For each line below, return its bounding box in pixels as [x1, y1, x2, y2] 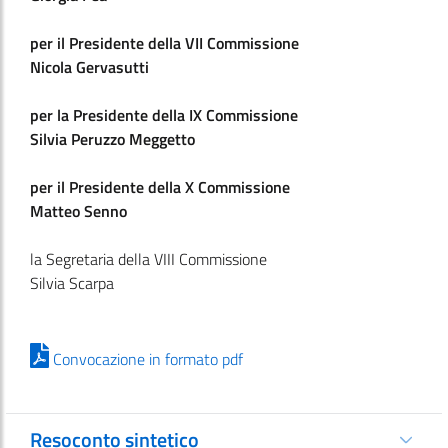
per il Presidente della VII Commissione [30, 31, 299, 55]
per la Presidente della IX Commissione [30, 103, 298, 127]
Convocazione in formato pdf [48, 346, 243, 371]
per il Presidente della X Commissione [30, 175, 290, 199]
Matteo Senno [30, 199, 127, 223]
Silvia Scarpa [30, 271, 114, 295]
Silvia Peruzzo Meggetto [30, 127, 195, 151]
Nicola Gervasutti [30, 55, 149, 79]
